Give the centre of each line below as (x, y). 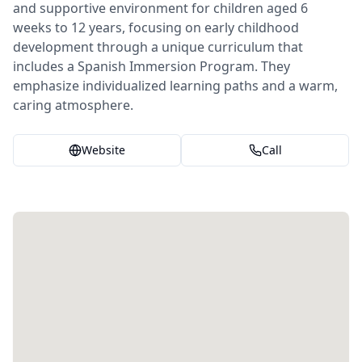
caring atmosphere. (73, 105)
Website (103, 150)
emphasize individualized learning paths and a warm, (175, 86)
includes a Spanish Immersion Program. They (152, 66)
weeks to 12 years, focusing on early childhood (156, 27)
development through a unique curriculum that (158, 47)
